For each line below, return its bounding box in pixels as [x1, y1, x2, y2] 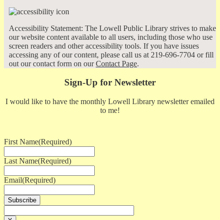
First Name [4, 137, 38, 146]
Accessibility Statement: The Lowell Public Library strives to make [9, 24, 216, 32]
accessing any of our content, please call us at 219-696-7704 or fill [9, 50, 214, 59]
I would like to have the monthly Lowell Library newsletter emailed [5, 97, 215, 106]
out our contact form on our [9, 59, 96, 68]
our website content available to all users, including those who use [9, 32, 213, 41]
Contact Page [96, 59, 137, 68]
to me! [100, 106, 120, 114]
